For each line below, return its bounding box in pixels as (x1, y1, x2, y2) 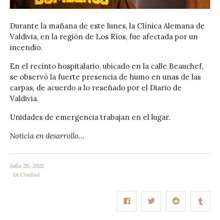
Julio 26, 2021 (10, 162, 44, 170)
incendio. (10, 43, 43, 53)
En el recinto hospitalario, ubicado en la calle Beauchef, (10, 61, 203, 71)
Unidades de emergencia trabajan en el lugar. (10, 112, 170, 122)
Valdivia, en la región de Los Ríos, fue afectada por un (10, 32, 198, 42)
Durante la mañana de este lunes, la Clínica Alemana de (10, 21, 205, 31)
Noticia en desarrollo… (10, 131, 84, 141)
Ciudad (20, 171, 40, 179)
